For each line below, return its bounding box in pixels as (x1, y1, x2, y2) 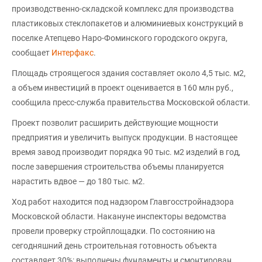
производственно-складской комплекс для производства (12, 4, 234, 13)
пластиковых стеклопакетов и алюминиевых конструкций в (12, 18, 243, 28)
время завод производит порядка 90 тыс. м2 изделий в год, (12, 147, 240, 157)
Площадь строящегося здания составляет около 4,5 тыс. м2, (12, 68, 246, 78)
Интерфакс (51, 47, 94, 57)
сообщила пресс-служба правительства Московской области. (12, 97, 250, 107)
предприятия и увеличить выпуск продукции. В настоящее (12, 132, 237, 142)
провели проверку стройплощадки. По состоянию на (12, 226, 215, 236)
